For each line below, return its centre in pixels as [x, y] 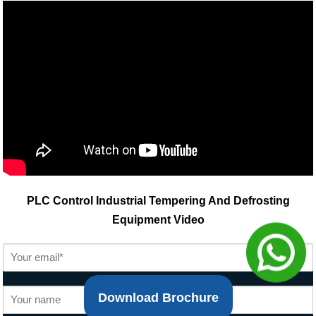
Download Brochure [158, 298]
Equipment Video [158, 220]
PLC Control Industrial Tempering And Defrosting [158, 201]
